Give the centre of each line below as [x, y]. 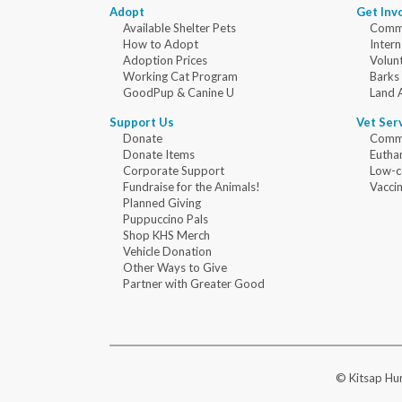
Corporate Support [174, 171]
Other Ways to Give [175, 268]
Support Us [142, 122]
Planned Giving [162, 203]
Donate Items [159, 155]
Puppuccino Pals [166, 219]
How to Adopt [161, 44]
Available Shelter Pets [179, 28]
